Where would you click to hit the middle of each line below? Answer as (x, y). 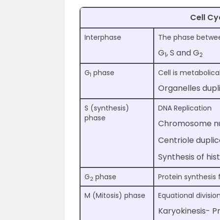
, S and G (183, 53)
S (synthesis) (107, 108)
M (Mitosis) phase (115, 196)
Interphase (103, 38)
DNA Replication (185, 108)
